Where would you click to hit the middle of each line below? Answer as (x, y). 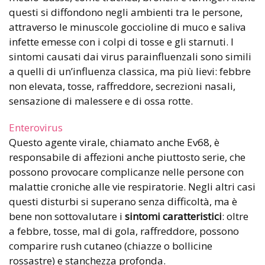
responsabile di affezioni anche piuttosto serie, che (127, 157)
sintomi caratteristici (173, 216)
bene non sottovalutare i (67, 216)
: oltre (235, 216)
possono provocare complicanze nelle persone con (126, 172)
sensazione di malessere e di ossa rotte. (101, 101)
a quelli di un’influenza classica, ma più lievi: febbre (130, 72)
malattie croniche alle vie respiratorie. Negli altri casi (132, 187)
